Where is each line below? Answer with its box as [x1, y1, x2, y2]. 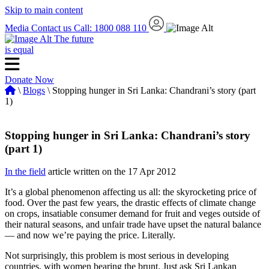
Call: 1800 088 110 [74, 23, 149, 33]
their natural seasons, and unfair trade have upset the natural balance [5, 219, 261, 230]
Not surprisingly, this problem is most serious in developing [5, 250, 229, 261]
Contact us [31, 23, 71, 33]
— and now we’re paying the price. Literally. [5, 230, 175, 241]
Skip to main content [5, 5, 83, 15]
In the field [5, 166, 46, 177]
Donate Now [5, 74, 54, 85]
